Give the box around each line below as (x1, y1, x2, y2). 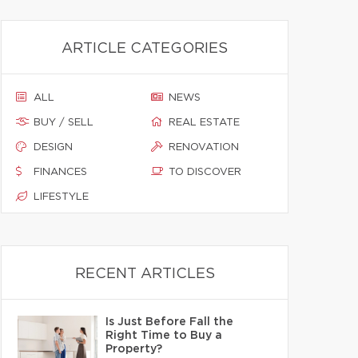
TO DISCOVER (169, 167, 241, 177)
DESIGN (34, 142, 73, 153)
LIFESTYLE (34, 192, 89, 202)
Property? (105, 344, 162, 355)
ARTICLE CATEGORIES (62, 42, 228, 56)
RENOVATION (169, 142, 239, 153)
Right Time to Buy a (105, 330, 222, 341)
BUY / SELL (34, 117, 93, 128)
